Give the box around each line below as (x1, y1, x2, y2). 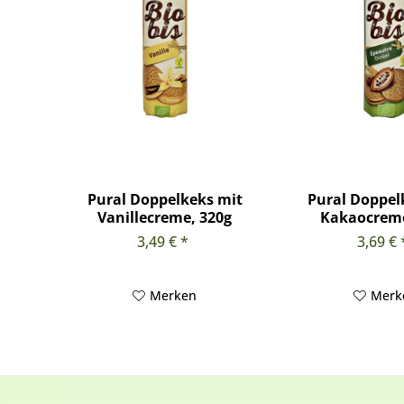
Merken (150, 287, 197, 305)
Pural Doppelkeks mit (87, 189, 243, 210)
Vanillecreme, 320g (97, 207, 233, 228)
